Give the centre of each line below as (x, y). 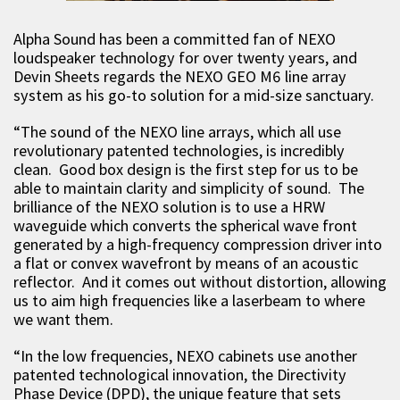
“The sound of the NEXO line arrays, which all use (177, 131)
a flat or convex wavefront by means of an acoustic (186, 262)
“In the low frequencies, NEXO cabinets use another (185, 355)
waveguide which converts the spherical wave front (185, 225)
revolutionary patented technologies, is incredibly (179, 150)
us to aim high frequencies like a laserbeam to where (189, 300)
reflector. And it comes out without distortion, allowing (200, 281)
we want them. (63, 319)
